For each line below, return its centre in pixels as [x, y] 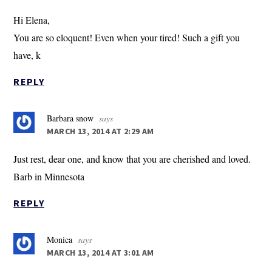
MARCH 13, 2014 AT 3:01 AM [100, 253]
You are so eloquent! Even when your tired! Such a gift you [127, 38]
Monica [60, 240]
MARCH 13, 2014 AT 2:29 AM [100, 131]
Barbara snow [70, 118]
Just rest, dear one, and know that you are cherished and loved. [132, 159]
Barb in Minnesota [49, 177]
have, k [27, 55]
